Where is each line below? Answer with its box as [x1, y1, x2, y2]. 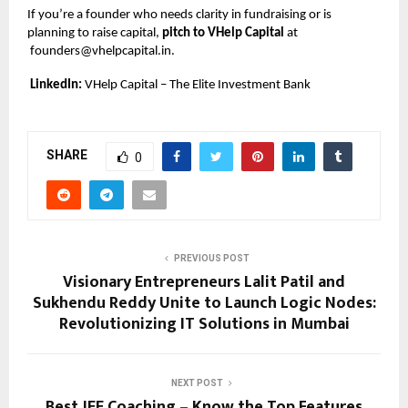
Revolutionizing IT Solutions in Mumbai [58, 310, 350, 338]
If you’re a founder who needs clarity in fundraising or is [27, 7, 331, 22]
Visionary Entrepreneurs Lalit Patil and [63, 268, 345, 296]
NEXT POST [170, 377, 223, 388]
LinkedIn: [30, 77, 82, 92]
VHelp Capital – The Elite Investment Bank [85, 77, 311, 92]
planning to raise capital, [27, 25, 162, 40]
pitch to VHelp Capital [162, 25, 284, 40]
